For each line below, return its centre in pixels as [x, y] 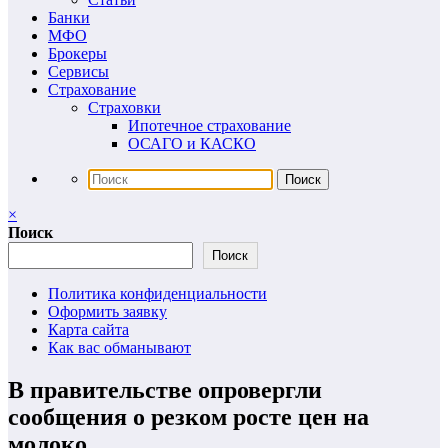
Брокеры [77, 53]
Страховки [124, 107]
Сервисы [78, 71]
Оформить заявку [107, 311]
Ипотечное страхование [209, 125]
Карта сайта [88, 329]
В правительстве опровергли [165, 389]
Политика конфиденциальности [157, 293]
